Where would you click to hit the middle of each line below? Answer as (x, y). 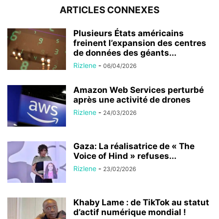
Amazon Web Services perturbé (139, 90)
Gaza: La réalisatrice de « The (134, 146)
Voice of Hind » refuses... (125, 156)
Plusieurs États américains (129, 33)
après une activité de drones (132, 99)
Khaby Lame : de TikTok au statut (141, 202)
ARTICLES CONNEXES (109, 10)
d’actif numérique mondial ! (130, 212)
